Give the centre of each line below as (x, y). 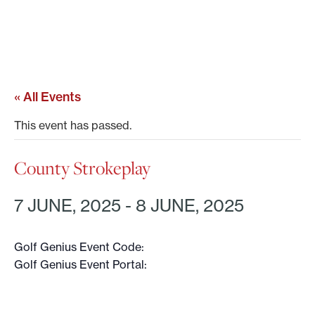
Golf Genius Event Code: (79, 247)
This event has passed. (73, 125)
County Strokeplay (82, 168)
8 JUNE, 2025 (190, 206)
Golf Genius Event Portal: (81, 264)
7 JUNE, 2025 (67, 206)
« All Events (47, 97)
